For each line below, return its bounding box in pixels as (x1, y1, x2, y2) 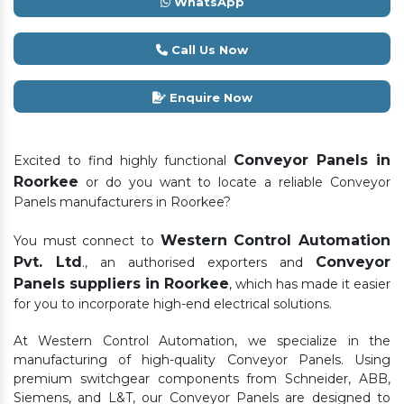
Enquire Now (165, 89, 252, 105)
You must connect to (14, 232, 161, 249)
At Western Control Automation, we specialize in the (14, 332, 390, 349)
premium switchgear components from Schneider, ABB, (14, 370, 390, 387)
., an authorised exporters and (82, 253, 316, 271)
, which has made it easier (229, 275, 390, 292)
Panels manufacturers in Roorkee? (14, 193, 234, 210)
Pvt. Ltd (14, 252, 82, 271)
